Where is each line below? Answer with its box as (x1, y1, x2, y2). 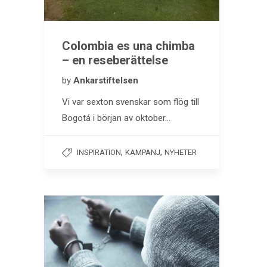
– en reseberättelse (62, 53, 168, 68)
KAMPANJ (125, 148, 160, 157)
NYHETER (164, 148, 197, 157)
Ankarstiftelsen (73, 75, 138, 86)
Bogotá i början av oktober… (62, 113, 170, 124)
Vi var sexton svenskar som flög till (62, 97, 199, 108)
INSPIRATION (77, 148, 121, 157)
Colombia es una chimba (62, 39, 195, 54)
